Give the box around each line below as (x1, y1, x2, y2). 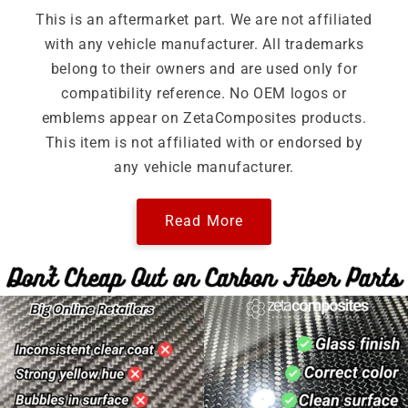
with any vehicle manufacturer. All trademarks (44, 35, 364, 53)
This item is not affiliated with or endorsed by (45, 133, 363, 151)
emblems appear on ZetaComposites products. (41, 108, 367, 127)
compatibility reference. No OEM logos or (61, 84, 347, 102)
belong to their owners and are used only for (50, 59, 358, 77)
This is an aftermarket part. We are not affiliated (36, 10, 372, 28)
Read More (165, 212, 243, 230)
